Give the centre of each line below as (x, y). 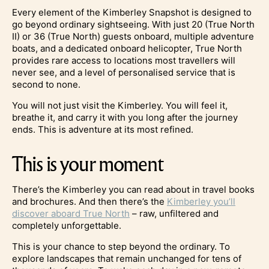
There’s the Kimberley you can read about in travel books (133, 189)
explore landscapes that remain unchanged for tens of (127, 258)
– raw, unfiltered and (174, 213)
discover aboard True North (71, 213)
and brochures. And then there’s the (89, 201)
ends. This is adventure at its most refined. (103, 129)
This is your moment (88, 164)
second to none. (46, 84)
